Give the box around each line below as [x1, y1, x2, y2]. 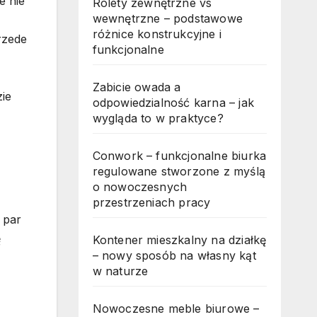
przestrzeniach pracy [92, 195, 211, 210]
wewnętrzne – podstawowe [92, 11, 243, 26]
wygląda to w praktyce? [92, 111, 224, 126]
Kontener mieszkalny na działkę [92, 233, 267, 248]
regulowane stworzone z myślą [92, 164, 266, 179]
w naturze [92, 264, 149, 279]
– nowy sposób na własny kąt [92, 248, 256, 263]
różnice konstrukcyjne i [92, 27, 222, 42]
